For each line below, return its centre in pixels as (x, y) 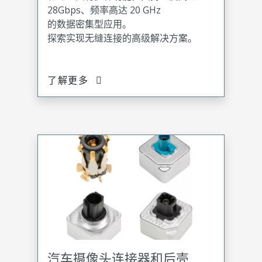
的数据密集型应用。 (89, 24)
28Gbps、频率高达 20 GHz (104, 10)
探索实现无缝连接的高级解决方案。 (122, 38)
